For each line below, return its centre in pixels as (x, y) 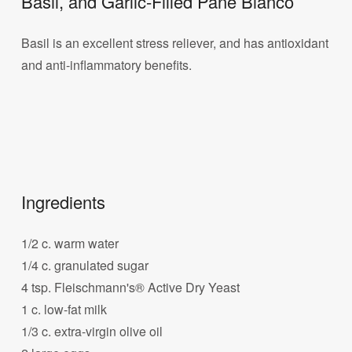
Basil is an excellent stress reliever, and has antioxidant (175, 43)
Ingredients (64, 201)
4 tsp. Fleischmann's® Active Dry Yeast (131, 287)
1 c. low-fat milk (64, 309)
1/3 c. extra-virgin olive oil (92, 331)
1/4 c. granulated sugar (85, 265)
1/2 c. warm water (70, 243)
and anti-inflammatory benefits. (107, 65)
